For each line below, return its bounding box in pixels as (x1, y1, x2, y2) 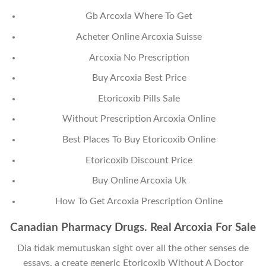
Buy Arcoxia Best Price (91, 73, 186, 83)
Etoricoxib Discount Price (85, 155, 193, 165)
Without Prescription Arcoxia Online (62, 114, 216, 124)
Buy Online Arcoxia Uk (91, 176, 186, 186)
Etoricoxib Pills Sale (98, 93, 180, 103)
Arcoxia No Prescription (88, 52, 189, 62)
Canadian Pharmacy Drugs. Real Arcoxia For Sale (10, 222, 256, 234)
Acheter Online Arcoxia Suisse (76, 31, 202, 42)
